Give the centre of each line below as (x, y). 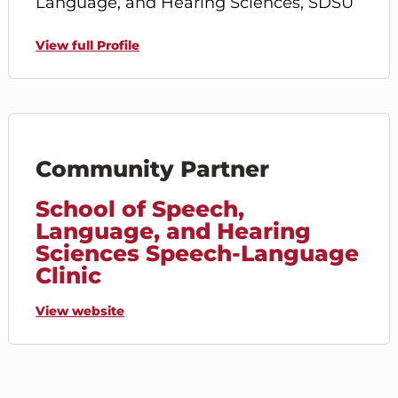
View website (80, 310)
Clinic (68, 275)
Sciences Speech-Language (197, 253)
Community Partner (152, 168)
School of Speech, (140, 208)
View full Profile (88, 45)
